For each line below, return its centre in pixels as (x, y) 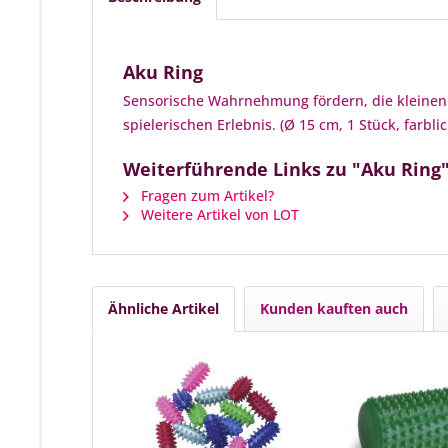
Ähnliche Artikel (163, 308)
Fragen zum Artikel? (205, 195)
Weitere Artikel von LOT (218, 214)
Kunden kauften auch (334, 308)
